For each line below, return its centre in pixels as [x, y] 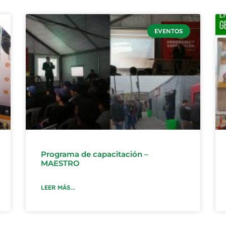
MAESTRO [60, 163]
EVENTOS [168, 31]
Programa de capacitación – [94, 154]
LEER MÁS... [58, 188]
